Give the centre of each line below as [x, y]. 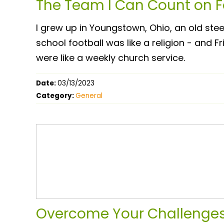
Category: [56, 95]
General [89, 95]
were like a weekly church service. [110, 57]
